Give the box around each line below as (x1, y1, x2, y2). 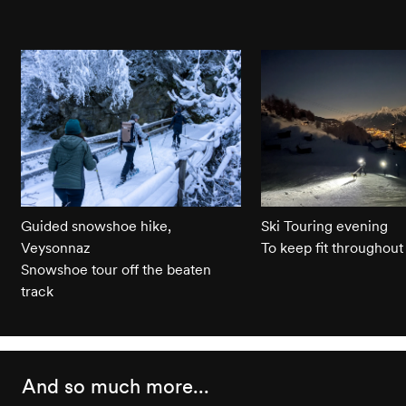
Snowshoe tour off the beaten (20, 260, 211, 279)
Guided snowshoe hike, (20, 217, 171, 236)
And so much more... (21, 373, 209, 400)
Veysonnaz (20, 238, 91, 257)
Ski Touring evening (260, 217, 388, 236)
